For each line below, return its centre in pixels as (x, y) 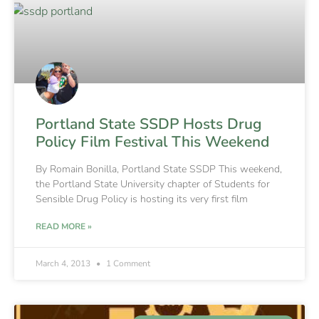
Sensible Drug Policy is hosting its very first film (142, 199)
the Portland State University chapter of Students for (153, 184)
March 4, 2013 (64, 263)
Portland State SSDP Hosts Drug (148, 124)
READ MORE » (64, 226)
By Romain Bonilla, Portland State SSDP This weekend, (159, 169)
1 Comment (127, 263)
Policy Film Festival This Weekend (152, 141)
